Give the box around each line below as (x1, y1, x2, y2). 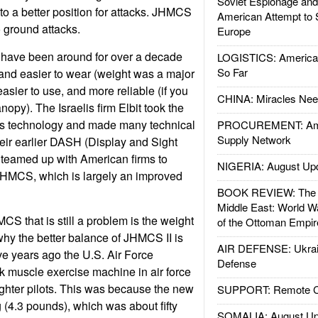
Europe (216, 23, 251, 38)
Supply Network (216, 132, 291, 147)
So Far (216, 65, 248, 79)
